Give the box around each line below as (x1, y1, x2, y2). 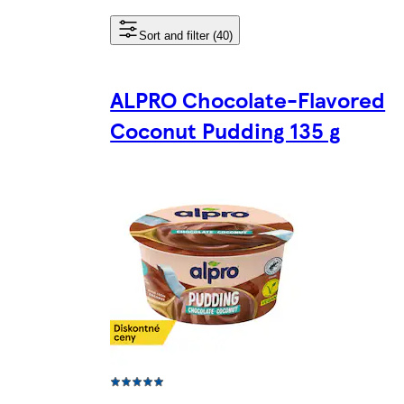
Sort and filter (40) (139, 28, 234, 42)
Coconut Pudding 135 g (110, 114, 341, 145)
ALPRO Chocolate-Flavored (110, 83, 386, 115)
